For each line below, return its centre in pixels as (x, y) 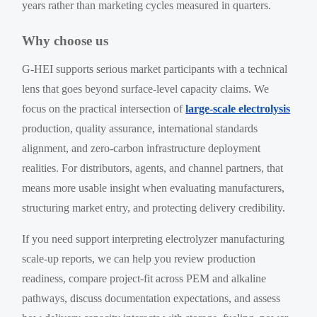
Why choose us (65, 40)
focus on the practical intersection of (104, 108)
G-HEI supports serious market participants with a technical (155, 69)
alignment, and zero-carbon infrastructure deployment (142, 148)
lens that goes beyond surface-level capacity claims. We (146, 88)
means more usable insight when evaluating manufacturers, (154, 188)
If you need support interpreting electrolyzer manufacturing (154, 238)
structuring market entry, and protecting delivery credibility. (154, 207)
